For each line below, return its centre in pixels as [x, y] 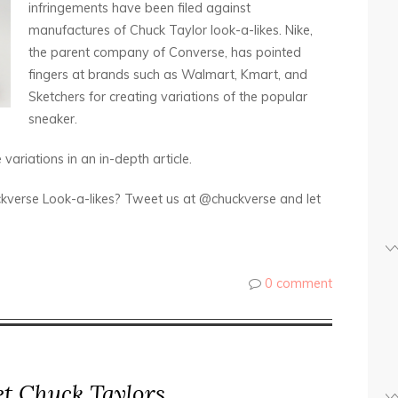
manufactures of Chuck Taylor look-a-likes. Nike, [171, 30]
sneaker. [53, 119]
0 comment [298, 283]
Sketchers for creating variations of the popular [168, 97]
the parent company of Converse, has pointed [165, 52]
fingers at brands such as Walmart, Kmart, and [168, 75]
